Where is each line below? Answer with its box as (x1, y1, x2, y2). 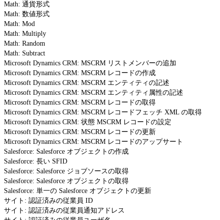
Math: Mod (4, 20, 35, 27)
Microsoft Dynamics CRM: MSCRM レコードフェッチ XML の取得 (4, 108, 202, 116)
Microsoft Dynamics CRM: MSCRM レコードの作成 (4, 69, 156, 77)
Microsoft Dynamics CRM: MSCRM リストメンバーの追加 (4, 59, 176, 67)
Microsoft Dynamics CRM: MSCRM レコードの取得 (4, 98, 156, 106)
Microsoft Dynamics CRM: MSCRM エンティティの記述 (4, 79, 169, 86)
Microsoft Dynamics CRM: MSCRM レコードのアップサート (4, 137, 183, 145)
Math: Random (4, 39, 45, 47)
